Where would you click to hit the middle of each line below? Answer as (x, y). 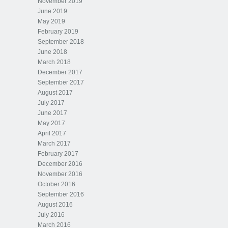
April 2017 (52, 133)
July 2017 (51, 103)
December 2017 (60, 72)
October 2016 (56, 184)
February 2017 (58, 154)
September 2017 (61, 82)
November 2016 (60, 174)
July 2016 (51, 215)
